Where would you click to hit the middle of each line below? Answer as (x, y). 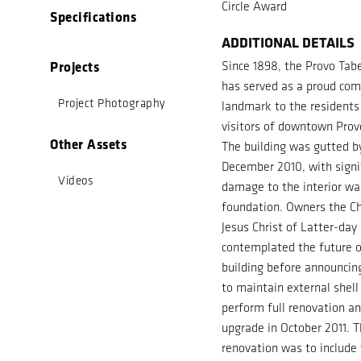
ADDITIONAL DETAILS (288, 42)
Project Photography (112, 103)
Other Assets (88, 144)
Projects (75, 66)
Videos (76, 180)
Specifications (93, 17)
